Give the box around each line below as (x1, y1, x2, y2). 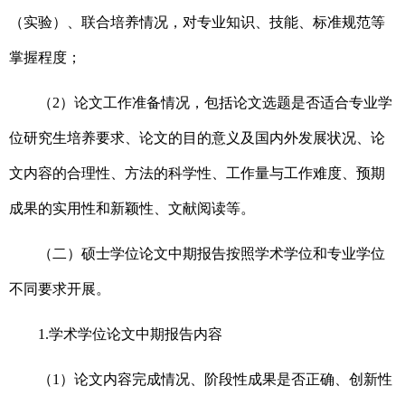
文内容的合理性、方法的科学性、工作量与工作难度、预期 (9, 165, 385, 182)
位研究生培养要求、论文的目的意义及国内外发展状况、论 (9, 130, 385, 146)
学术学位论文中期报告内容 (49, 326, 222, 343)
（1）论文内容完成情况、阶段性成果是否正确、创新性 (38, 372, 392, 388)
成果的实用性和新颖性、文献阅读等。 (9, 201, 259, 217)
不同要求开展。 (9, 281, 110, 297)
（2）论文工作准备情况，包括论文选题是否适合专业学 (38, 95, 392, 111)
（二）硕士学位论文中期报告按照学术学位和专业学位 (38, 246, 385, 262)
